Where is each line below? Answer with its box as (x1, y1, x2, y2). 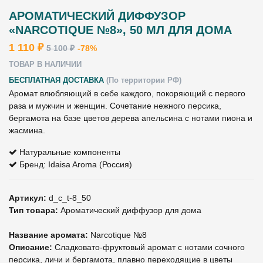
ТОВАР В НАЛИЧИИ (9, 60, 82, 69)
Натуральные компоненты (17, 147, 120, 157)
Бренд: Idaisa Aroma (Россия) (17, 160, 132, 169)
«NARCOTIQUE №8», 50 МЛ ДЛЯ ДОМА (9, 23, 232, 36)
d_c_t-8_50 (46, 193, 91, 203)
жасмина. (9, 126, 45, 135)
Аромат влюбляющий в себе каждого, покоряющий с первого (9, 89, 245, 98)
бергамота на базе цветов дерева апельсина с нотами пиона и (9, 113, 252, 123)
